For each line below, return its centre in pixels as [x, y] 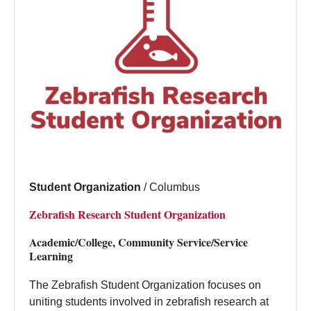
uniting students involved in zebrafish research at [149, 301]
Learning [51, 255]
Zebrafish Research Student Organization [127, 214]
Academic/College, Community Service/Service [138, 242]
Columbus [175, 187]
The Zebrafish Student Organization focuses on [145, 285]
